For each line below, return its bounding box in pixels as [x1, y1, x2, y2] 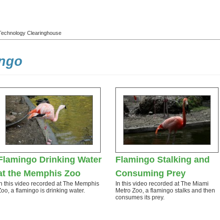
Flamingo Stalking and [115, 155, 210, 165]
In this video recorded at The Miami [115, 180, 209, 187]
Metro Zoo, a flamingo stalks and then [115, 187, 215, 194]
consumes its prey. [115, 194, 165, 201]
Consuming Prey [115, 168, 186, 178]
